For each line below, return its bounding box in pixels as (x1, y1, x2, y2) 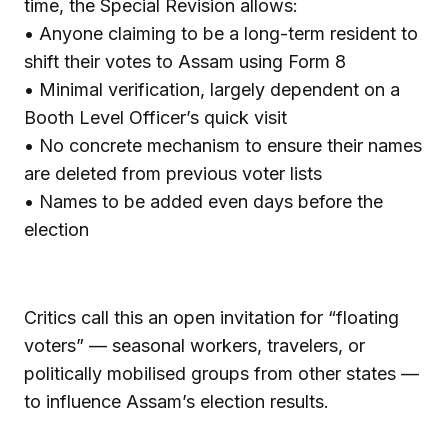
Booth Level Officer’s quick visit (24, 106, 287, 128)
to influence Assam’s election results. (24, 390, 329, 412)
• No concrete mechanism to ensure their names (24, 134, 422, 156)
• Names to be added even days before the (24, 190, 383, 212)
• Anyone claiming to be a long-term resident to (24, 22, 418, 44)
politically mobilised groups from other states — (24, 362, 419, 384)
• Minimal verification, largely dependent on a (24, 78, 400, 100)
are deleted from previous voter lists (24, 162, 322, 184)
